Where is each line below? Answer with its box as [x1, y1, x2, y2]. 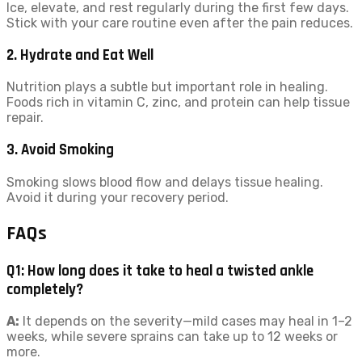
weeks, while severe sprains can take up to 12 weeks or [6, 329, 338, 345]
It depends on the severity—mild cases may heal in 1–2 [19, 314, 352, 330]
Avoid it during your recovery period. [6, 189, 229, 205]
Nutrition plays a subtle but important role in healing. [6, 79, 328, 95]
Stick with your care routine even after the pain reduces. [6, 15, 353, 31]
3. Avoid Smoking [6, 140, 114, 159]
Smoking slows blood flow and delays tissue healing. [6, 174, 323, 190]
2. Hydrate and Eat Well [6, 45, 154, 65]
